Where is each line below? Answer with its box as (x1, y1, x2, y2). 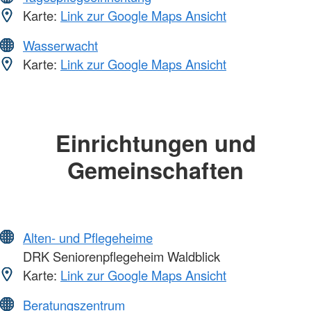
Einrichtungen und (55, 126, 256, 160)
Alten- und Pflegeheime (23, 228, 153, 246)
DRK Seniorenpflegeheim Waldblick (19, 246, 220, 265)
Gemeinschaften (67, 153, 244, 187)
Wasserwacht (23, 36, 98, 55)
